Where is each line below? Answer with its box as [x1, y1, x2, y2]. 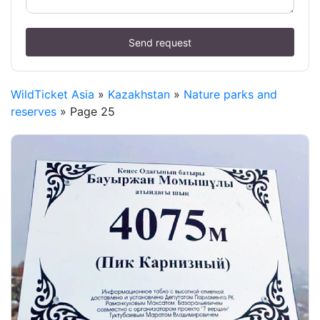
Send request [129, 36, 191, 49]
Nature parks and [184, 87, 277, 102]
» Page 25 [56, 104, 115, 119]
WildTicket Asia [11, 87, 94, 102]
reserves [11, 104, 56, 119]
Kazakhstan [108, 87, 170, 102]
